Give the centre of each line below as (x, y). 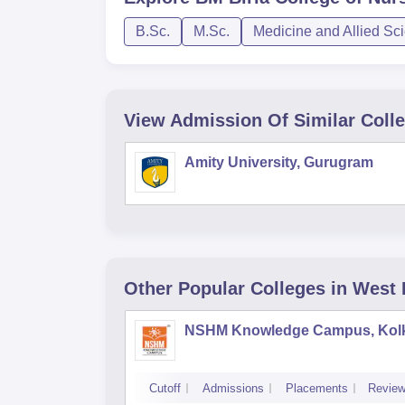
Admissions (233, 388)
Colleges (288, 288)
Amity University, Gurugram (279, 162)
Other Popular (184, 288)
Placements (317, 388)
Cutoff (165, 388)
